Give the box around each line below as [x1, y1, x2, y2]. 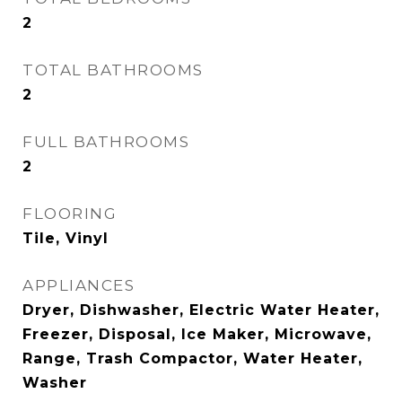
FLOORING [22, 205, 117, 223]
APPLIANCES [22, 276, 135, 294]
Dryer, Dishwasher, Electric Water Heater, [22, 301, 380, 319]
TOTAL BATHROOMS [22, 61, 204, 79]
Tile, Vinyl [22, 230, 109, 247]
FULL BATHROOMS [22, 133, 189, 151]
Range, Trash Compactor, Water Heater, [22, 350, 363, 367]
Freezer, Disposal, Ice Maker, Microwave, [22, 326, 371, 343]
